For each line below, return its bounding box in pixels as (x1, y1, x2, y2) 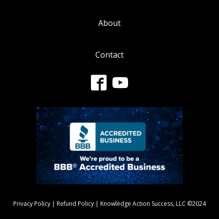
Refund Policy (57, 199, 94, 208)
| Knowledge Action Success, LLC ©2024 (94, 199, 206, 208)
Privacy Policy (13, 199, 50, 208)
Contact (95, 49, 124, 60)
